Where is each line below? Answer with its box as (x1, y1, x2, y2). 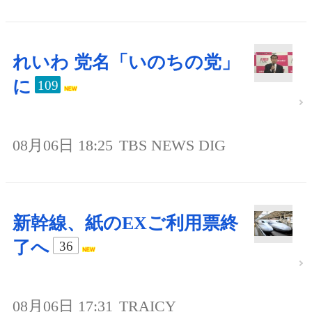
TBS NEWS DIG (119, 136, 226, 155)
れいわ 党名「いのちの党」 (13, 52, 240, 73)
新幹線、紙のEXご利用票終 (13, 213, 238, 234)
